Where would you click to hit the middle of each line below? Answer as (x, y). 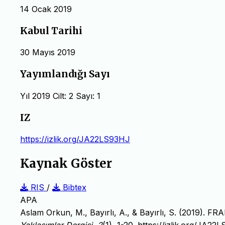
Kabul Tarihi (51, 31)
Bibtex (73, 188)
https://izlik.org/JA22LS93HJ (75, 139)
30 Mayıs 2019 (48, 52)
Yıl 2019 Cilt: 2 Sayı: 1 (60, 96)
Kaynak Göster (66, 164)
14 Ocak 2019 (46, 9)
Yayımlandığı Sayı (65, 74)
